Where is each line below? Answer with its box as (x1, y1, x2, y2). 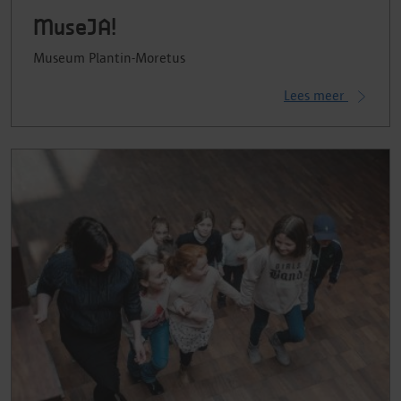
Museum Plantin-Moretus (33, 50, 185, 66)
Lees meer (284, 88, 348, 104)
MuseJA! (33, 18, 116, 40)
